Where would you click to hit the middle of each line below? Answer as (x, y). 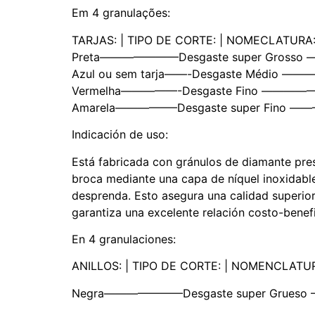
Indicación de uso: (120, 135)
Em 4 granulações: (121, 13)
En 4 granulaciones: (124, 239)
